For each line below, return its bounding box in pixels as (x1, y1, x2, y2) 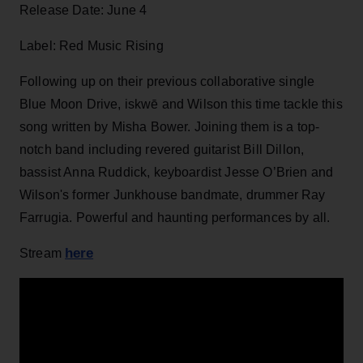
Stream (19, 246, 66, 260)
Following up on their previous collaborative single (19, 74, 315, 88)
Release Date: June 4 (19, 2, 147, 17)
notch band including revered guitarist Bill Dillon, (19, 142, 305, 156)
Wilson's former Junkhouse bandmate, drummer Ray (19, 187, 326, 202)
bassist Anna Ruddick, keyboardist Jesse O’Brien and (19, 164, 334, 179)
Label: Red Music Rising (19, 38, 164, 53)
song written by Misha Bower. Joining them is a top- (19, 119, 320, 134)
